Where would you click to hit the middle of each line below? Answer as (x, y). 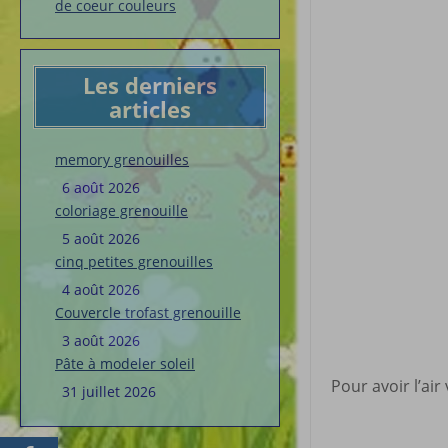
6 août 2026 (101, 188)
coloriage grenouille (121, 211)
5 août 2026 (101, 239)
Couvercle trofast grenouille (148, 313)
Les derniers (150, 85)
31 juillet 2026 (109, 392)
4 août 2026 (101, 290)
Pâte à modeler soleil (125, 364)
